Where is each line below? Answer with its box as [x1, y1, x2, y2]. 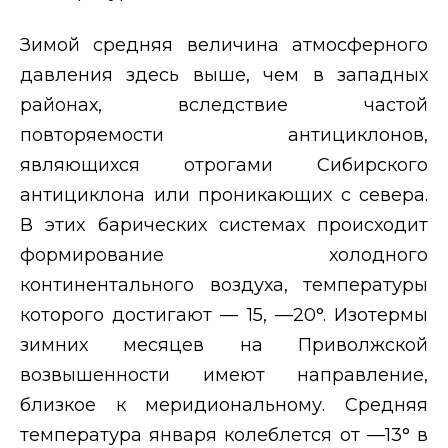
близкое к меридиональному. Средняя [20, 393, 428, 416]
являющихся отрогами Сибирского [20, 153, 428, 176]
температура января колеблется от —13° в [20, 423, 428, 446]
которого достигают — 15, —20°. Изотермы [20, 303, 428, 326]
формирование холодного [20, 243, 428, 266]
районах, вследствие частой [20, 93, 428, 116]
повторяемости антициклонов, [20, 123, 428, 146]
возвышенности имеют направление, [20, 363, 428, 386]
